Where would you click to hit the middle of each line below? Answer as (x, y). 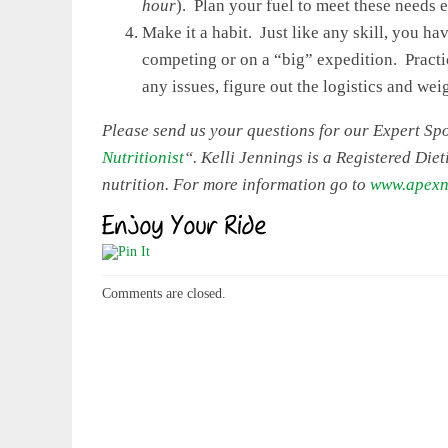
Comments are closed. (164, 293)
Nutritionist (143, 157)
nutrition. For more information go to (236, 184)
